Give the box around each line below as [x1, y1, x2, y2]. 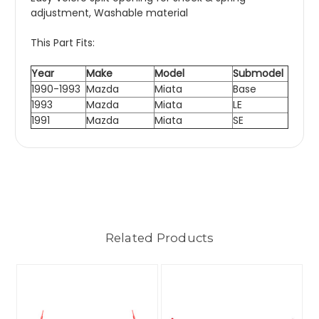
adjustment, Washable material [31, 6, 188, 21]
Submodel [233, 66, 283, 81]
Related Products [105, 231, 214, 246]
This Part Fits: [31, 36, 95, 51]
